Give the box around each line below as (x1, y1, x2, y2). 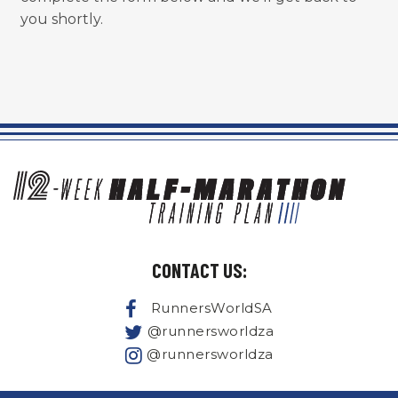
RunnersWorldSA (150, 298, 273, 316)
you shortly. (20, 11, 103, 28)
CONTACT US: (151, 259, 247, 283)
